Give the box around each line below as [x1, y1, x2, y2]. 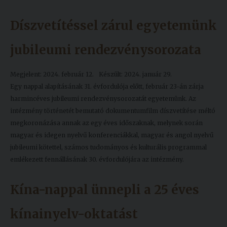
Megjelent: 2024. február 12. [10, 70, 94, 79]
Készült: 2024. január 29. [99, 70, 172, 79]
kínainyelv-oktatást [10, 206, 138, 222]
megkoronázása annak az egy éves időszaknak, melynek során [10, 119, 203, 127]
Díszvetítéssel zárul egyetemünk [10, 18, 217, 34]
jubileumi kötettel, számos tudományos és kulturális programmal [10, 143, 207, 152]
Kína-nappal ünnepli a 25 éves [10, 182, 199, 198]
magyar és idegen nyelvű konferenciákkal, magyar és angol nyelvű [10, 131, 214, 139]
